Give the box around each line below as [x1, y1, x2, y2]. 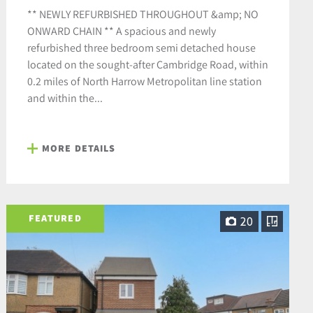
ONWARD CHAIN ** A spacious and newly [27, 23, 216, 38]
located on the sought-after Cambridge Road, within [27, 57, 268, 71]
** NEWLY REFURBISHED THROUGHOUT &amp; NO [27, 6, 259, 21]
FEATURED [28, 212, 82, 225]
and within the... [27, 90, 103, 105]
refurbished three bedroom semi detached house [27, 40, 256, 54]
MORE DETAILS [41, 141, 116, 154]
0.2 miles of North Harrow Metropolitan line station [27, 73, 262, 88]
